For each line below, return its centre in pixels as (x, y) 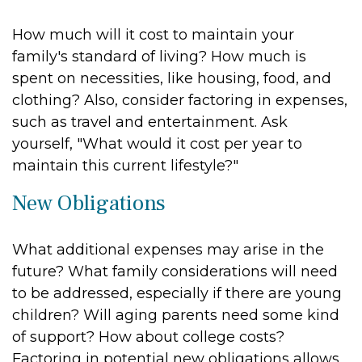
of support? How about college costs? (148, 337)
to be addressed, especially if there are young (177, 293)
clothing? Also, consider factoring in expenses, (180, 100)
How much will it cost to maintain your (153, 35)
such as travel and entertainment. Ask (150, 122)
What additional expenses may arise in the (168, 250)
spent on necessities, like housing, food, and (172, 78)
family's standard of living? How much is (159, 57)
